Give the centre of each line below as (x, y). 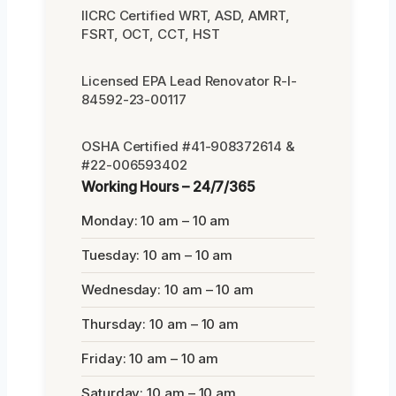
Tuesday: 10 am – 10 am (157, 255)
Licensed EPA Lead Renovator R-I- (189, 81)
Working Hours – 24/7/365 (169, 187)
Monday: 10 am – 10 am (156, 221)
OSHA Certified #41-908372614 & (188, 146)
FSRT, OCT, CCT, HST (151, 34)
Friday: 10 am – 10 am (150, 358)
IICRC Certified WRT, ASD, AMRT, (186, 15)
